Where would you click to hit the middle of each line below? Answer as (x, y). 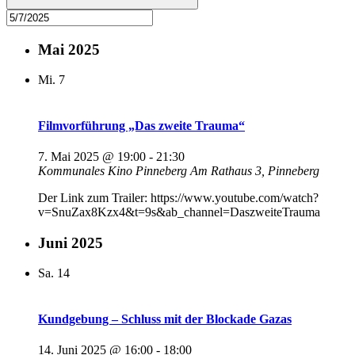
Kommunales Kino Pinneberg (114, 170)
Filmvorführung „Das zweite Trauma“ (141, 125)
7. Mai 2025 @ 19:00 (92, 156)
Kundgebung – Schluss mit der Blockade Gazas (165, 319)
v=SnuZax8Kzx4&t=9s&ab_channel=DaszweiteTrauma (185, 212)
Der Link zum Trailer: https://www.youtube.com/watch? (178, 197)
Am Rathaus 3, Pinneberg (255, 170)
